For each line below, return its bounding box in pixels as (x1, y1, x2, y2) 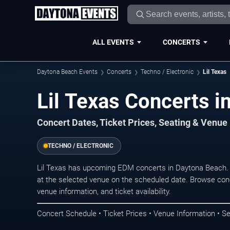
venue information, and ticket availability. (37, 187, 171, 196)
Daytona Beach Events (37, 68, 98, 75)
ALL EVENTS (92, 37, 134, 46)
